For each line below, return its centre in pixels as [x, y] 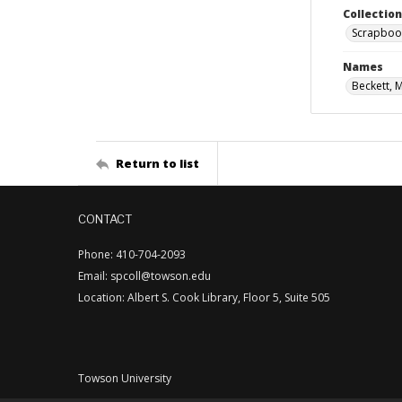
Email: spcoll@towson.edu [144, 276]
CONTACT [105, 219]
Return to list [157, 163]
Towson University [125, 378]
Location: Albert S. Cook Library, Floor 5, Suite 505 [204, 297]
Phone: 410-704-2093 [132, 254]
